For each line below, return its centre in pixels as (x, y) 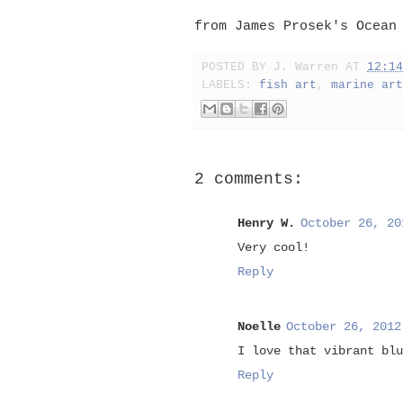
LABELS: (230, 86)
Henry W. (266, 224)
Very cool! (273, 248)
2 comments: (249, 179)
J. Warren (306, 68)
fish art (288, 86)
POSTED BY (237, 68)
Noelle (259, 326)
